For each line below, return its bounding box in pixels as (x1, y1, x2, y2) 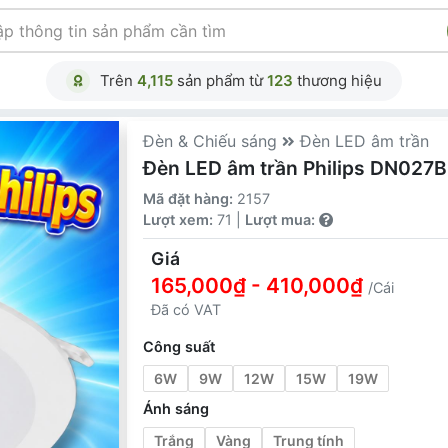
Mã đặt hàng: (143, 190, 238, 207)
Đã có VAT (151, 301, 222, 318)
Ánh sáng (143, 400, 210, 417)
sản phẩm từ (173, 71, 267, 90)
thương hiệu (293, 71, 382, 90)
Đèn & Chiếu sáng (143, 131, 283, 151)
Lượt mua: (245, 211, 320, 228)
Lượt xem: (143, 211, 214, 228)
